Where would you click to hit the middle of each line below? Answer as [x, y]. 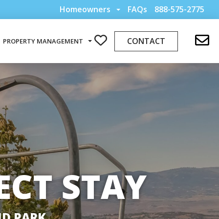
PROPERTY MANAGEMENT [43, 41]
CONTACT [146, 41]
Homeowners [85, 9]
